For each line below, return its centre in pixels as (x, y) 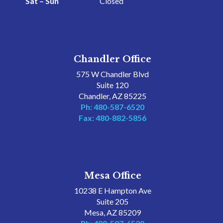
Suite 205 (113, 201)
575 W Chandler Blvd (113, 74)
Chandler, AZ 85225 (113, 96)
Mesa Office (112, 176)
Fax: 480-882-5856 (113, 118)
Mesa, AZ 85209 (113, 212)
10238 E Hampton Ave (112, 190)
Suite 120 (113, 85)
